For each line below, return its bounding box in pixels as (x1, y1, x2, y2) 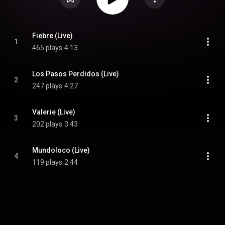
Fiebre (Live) (32, 32, 73, 40)
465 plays (32, 44, 62, 52)
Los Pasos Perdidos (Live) (32, 70, 119, 78)
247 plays (32, 82, 62, 90)
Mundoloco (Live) (32, 146, 90, 154)
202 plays (32, 120, 62, 128)
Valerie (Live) (32, 108, 75, 116)
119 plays (32, 158, 62, 166)
